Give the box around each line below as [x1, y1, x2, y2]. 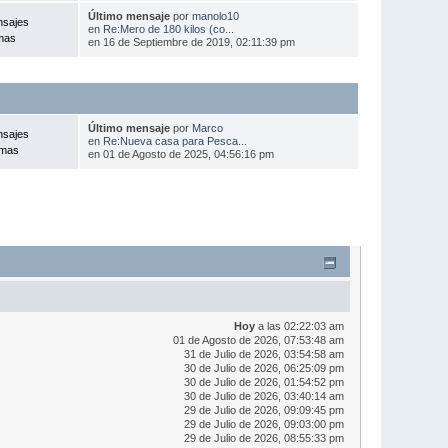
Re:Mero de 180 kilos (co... [102, 22, 234, 35]
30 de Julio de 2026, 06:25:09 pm [184, 361, 345, 374]
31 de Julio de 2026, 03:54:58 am [184, 347, 345, 360]
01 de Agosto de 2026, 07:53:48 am [173, 333, 345, 346]
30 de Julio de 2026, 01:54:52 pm [184, 375, 345, 388]
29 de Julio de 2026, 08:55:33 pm [184, 431, 345, 444]
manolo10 [191, 9, 239, 22]
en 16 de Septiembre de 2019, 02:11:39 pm [87, 35, 295, 48]
